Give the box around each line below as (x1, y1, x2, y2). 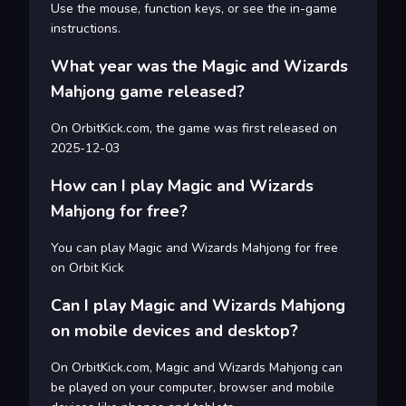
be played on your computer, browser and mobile (51, 379, 334, 397)
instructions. (51, 20, 121, 38)
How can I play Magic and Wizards (51, 175, 314, 198)
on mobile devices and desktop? (51, 320, 298, 343)
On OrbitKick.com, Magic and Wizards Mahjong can (51, 359, 343, 377)
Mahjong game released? (51, 81, 245, 103)
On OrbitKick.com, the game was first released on (51, 120, 337, 138)
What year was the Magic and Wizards (51, 55, 348, 78)
